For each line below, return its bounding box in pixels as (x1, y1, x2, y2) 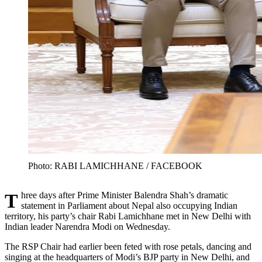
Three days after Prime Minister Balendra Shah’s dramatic (5, 189, 18, 212)
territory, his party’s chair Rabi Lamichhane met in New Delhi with (5, 211, 251, 222)
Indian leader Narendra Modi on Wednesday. (5, 222, 170, 232)
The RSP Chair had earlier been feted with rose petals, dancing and (5, 242, 251, 252)
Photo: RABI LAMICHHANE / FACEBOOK (28, 161, 202, 171)
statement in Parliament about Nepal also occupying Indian (20, 201, 237, 211)
